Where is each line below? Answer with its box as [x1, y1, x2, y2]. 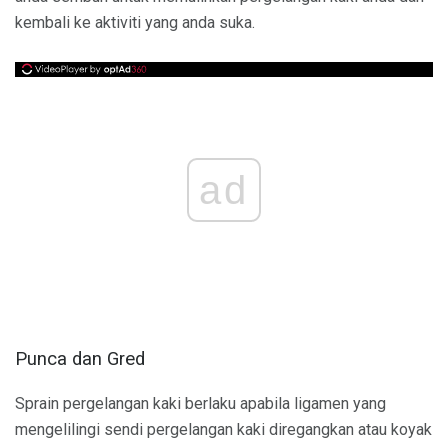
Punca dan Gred [15, 347, 145, 370]
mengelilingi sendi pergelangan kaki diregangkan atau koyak [15, 419, 432, 439]
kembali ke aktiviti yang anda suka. [15, 13, 255, 32]
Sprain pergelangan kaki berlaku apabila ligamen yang [15, 393, 386, 413]
